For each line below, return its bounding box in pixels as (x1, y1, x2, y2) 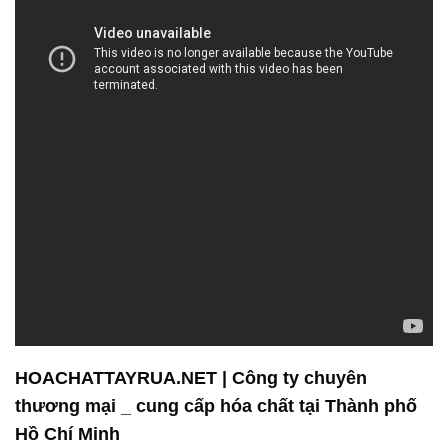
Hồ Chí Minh (15, 423, 120, 444)
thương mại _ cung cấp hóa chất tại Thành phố (15, 395, 417, 416)
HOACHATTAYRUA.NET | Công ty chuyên (15, 367, 367, 388)
